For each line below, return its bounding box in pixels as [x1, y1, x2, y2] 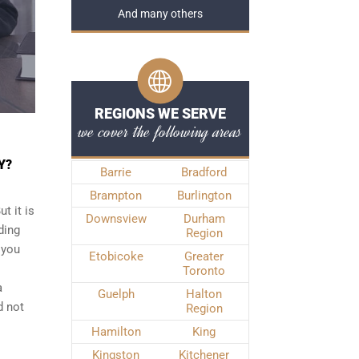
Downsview [85, 212, 147, 226]
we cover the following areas [78, 119, 242, 143]
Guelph [97, 287, 135, 301]
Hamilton [91, 325, 141, 339]
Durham [183, 212, 225, 226]
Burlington [176, 188, 232, 203]
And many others [117, 7, 203, 21]
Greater [184, 249, 224, 264]
